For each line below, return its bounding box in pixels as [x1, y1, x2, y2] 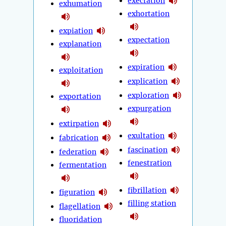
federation [59, 147, 96, 156]
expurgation [128, 104, 172, 114]
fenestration [128, 158, 172, 168]
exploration [128, 90, 169, 100]
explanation [59, 39, 101, 49]
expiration [128, 62, 165, 72]
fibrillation [128, 185, 167, 195]
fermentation [59, 160, 106, 170]
